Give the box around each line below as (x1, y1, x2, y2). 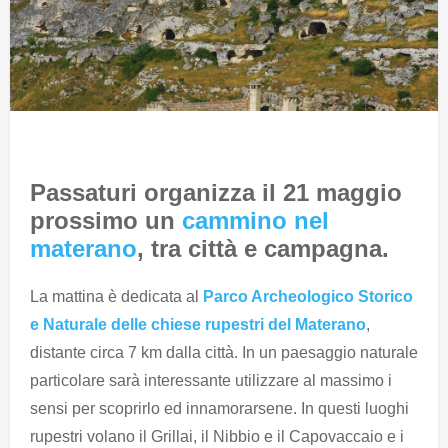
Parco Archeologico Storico (203, 287, 413, 305)
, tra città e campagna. (137, 235, 389, 263)
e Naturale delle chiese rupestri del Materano (30, 315, 366, 333)
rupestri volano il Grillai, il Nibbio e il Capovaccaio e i (30, 427, 408, 445)
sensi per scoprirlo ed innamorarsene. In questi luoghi (30, 399, 409, 417)
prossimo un (30, 207, 182, 235)
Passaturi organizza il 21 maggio (30, 179, 402, 207)
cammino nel (182, 207, 329, 235)
